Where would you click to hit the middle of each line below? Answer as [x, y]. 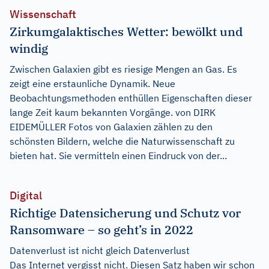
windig [29, 48]
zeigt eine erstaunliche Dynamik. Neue [92, 83]
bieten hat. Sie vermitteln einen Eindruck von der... [118, 155]
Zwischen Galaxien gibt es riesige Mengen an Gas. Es [123, 69]
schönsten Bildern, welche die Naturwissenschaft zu [122, 141]
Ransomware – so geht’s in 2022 [101, 229]
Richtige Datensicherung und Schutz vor [125, 213]
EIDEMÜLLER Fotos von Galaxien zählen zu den [111, 126]
